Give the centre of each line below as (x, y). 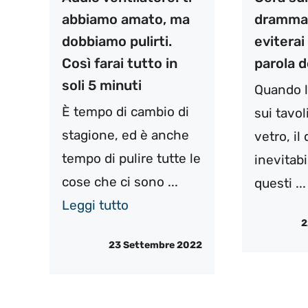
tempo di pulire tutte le (131, 158)
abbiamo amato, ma (126, 19)
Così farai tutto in (120, 63)
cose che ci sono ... (120, 181)
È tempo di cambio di (125, 111)
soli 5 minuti (102, 85)
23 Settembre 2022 (155, 245)
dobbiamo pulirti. (117, 41)
